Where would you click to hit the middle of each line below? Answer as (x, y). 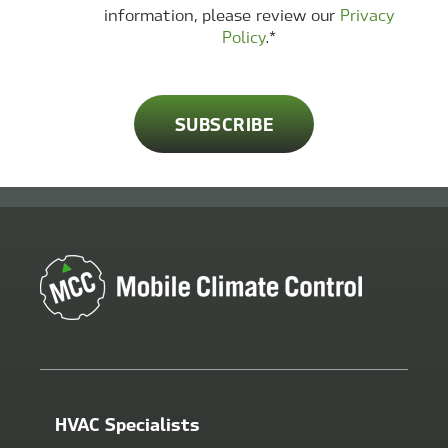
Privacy (367, 14)
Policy (244, 36)
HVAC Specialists (127, 423)
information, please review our (222, 14)
